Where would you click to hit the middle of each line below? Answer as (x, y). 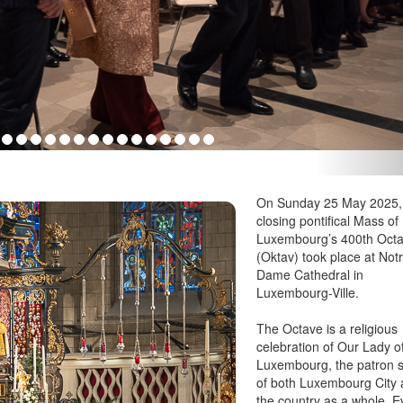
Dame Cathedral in (310, 275)
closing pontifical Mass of (328, 221)
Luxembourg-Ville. (308, 293)
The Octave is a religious (327, 329)
